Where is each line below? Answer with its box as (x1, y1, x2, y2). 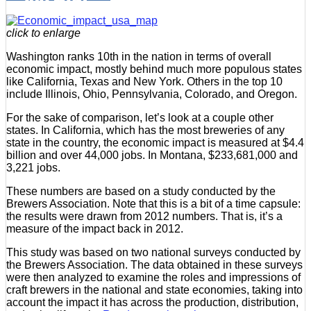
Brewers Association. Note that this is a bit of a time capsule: (6, 197, 301, 210)
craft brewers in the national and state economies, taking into (6, 283, 303, 296)
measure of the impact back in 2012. (6, 222, 183, 235)
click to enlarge (6, 26, 81, 39)
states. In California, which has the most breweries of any (6, 124, 285, 136)
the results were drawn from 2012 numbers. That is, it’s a (6, 210, 283, 222)
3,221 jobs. (6, 161, 60, 174)
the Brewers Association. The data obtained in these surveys (6, 258, 303, 271)
